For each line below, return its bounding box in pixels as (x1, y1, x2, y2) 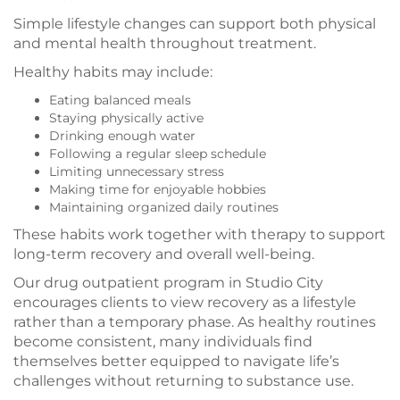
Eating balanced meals (49, 92, 191, 109)
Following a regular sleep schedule (49, 146, 266, 162)
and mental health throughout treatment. (13, 35, 316, 53)
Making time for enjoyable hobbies (49, 181, 266, 198)
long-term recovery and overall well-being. (13, 246, 314, 263)
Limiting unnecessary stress (49, 163, 224, 180)
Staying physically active (49, 110, 204, 127)
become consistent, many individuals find (13, 333, 312, 351)
